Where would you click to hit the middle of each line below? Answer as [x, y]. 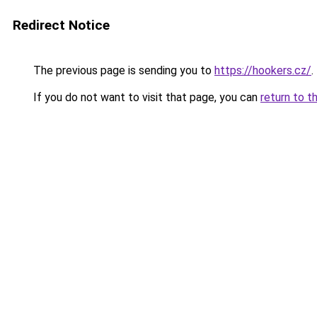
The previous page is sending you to [122, 70]
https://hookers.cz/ [263, 70]
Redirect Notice [61, 25]
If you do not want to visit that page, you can [145, 97]
